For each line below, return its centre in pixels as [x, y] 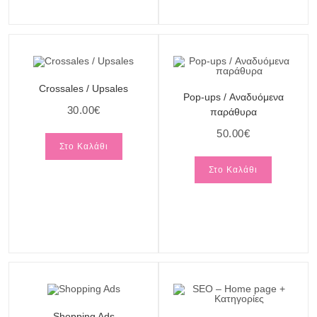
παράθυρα [233, 111]
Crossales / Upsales [84, 88]
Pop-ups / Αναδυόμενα [233, 97]
